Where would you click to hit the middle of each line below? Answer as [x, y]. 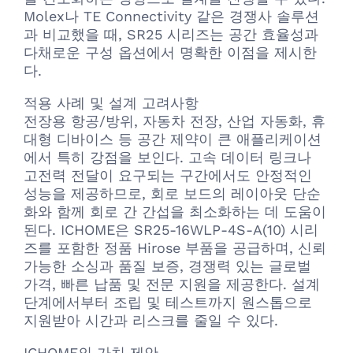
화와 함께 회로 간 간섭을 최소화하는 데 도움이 [175, 212]
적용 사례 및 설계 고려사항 [111, 103]
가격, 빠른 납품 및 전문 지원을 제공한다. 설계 [172, 284]
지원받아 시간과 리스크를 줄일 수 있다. [151, 321]
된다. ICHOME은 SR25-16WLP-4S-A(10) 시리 [171, 230]
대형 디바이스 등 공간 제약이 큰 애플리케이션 [173, 139]
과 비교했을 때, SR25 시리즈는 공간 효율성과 [171, 35]
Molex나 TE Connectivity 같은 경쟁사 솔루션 [171, 17]
